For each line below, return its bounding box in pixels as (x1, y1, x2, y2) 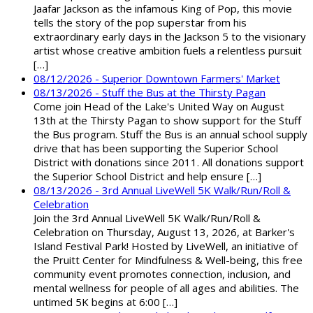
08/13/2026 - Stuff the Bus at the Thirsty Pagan (34, 85, 265, 100)
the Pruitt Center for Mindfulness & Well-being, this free (34, 253, 303, 268)
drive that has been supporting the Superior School (34, 141, 278, 156)
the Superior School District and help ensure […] (34, 169, 261, 184)
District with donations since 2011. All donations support (34, 155, 304, 170)
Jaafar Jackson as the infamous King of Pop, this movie (34, 1, 292, 16)
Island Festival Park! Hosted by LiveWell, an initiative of (34, 239, 298, 254)
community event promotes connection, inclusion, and (34, 267, 291, 282)
